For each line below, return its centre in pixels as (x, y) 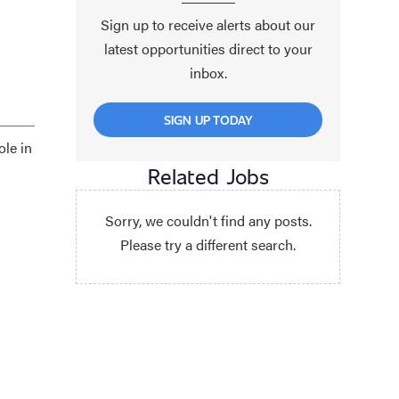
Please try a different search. (208, 244)
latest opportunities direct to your (208, 48)
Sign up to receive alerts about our (208, 24)
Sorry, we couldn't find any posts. (208, 220)
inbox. (208, 72)
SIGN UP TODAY (208, 119)
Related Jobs (208, 175)
